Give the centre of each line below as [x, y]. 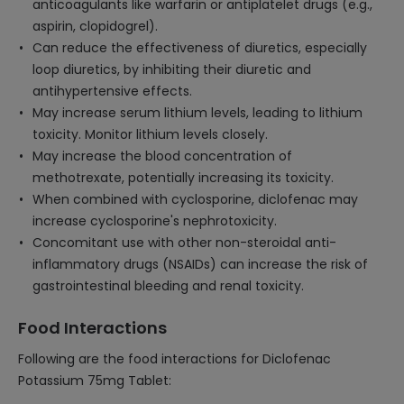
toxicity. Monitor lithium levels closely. [150, 134]
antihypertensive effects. [112, 91]
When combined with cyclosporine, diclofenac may [195, 199]
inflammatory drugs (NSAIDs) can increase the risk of [200, 264]
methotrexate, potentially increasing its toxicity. [183, 178]
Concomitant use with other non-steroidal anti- [184, 243]
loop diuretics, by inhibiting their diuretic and [172, 69]
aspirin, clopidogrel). [95, 26]
